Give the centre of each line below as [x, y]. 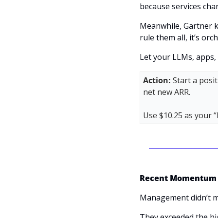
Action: [158, 81]
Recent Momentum [178, 178]
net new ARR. [168, 92]
